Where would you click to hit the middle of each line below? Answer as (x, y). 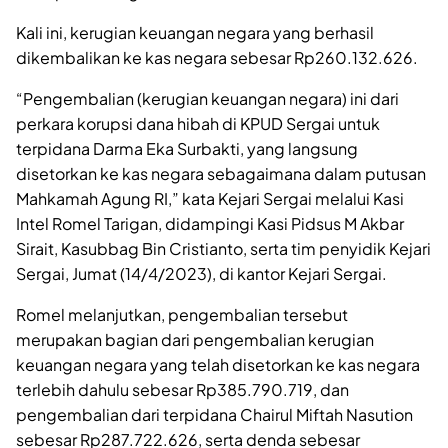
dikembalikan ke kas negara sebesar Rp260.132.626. (217, 57)
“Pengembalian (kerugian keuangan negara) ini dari (207, 98)
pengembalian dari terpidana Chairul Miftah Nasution (214, 414)
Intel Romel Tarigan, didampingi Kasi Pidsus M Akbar (210, 223)
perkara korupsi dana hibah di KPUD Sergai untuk (198, 123)
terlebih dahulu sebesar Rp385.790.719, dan (182, 389)
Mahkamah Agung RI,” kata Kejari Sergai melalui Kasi (210, 198)
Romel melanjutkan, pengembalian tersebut (182, 314)
